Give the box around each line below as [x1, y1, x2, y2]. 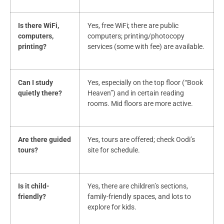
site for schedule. [87, 146, 140, 155]
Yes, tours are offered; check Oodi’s [87, 135, 195, 144]
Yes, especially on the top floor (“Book [87, 78, 203, 87]
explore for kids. [87, 203, 136, 212]
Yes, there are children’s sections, [87, 182, 188, 191]
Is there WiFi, [18, 21, 59, 30]
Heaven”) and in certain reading [87, 89, 184, 98]
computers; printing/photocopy [87, 32, 184, 41]
